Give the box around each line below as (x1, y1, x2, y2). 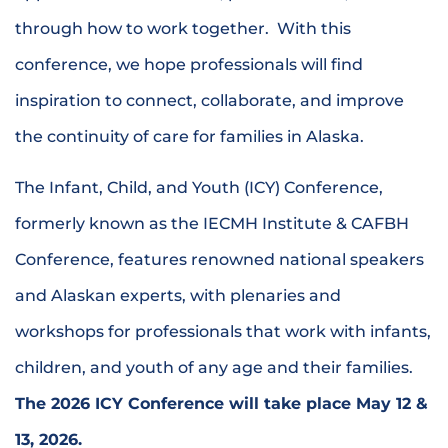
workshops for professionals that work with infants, (15, 321, 431, 341)
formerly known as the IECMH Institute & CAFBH (15, 213, 409, 233)
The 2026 (15, 393, 95, 413)
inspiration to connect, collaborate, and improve (15, 91, 404, 111)
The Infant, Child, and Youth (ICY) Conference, (15, 177, 383, 197)
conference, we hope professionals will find (15, 55, 363, 75)
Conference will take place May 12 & (123, 393, 428, 413)
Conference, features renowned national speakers (15, 249, 424, 269)
